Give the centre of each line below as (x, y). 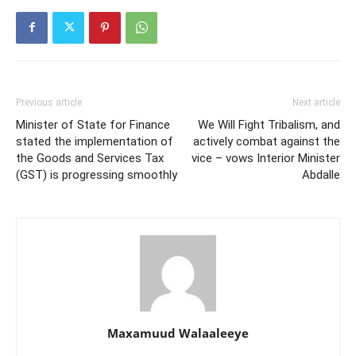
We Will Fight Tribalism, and (269, 124)
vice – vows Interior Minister (266, 158)
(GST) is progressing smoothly (97, 174)
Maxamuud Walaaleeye (178, 333)
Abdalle (321, 174)
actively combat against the (267, 141)
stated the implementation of (95, 141)
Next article (316, 102)
